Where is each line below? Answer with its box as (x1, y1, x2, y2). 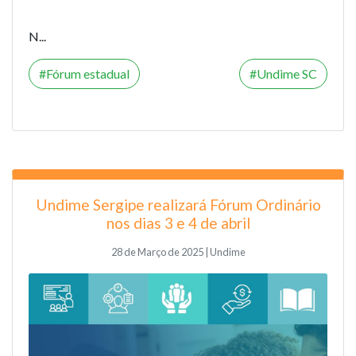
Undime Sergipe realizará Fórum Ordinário (35, 195, 321, 214)
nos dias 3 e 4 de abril (106, 213, 250, 232)
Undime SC (257, 65, 317, 81)
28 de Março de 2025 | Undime (110, 245, 246, 258)
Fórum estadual (46, 65, 130, 81)
